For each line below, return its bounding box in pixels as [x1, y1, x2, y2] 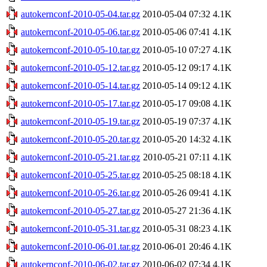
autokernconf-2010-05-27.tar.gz [21, 205, 140, 216]
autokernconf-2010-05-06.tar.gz [21, 26, 140, 37]
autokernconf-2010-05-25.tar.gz [21, 169, 140, 180]
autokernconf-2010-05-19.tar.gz [21, 116, 140, 126]
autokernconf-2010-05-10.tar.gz [21, 44, 140, 55]
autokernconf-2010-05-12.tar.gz [21, 62, 140, 73]
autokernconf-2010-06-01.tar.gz [21, 241, 140, 252]
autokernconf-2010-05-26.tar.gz [21, 187, 140, 198]
